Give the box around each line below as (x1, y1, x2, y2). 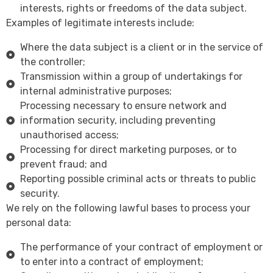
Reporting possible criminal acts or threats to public (19, 173, 256, 185)
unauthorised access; (19, 129, 119, 141)
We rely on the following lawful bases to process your (6, 202, 250, 214)
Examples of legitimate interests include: (6, 17, 197, 29)
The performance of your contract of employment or (19, 241, 263, 253)
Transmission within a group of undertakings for (19, 71, 243, 83)
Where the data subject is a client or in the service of (19, 41, 263, 54)
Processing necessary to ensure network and (19, 100, 227, 112)
